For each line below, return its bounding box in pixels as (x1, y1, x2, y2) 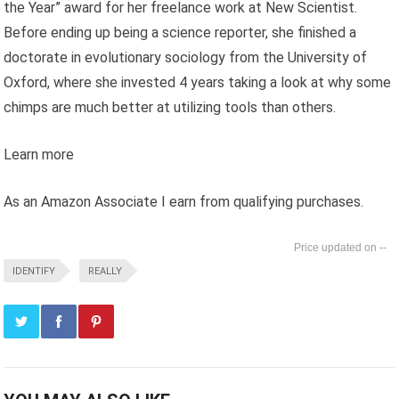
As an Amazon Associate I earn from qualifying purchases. (4, 192, 364, 210)
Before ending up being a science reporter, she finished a (4, 23, 357, 41)
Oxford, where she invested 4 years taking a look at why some (4, 73, 392, 91)
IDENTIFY (12, 265, 56, 277)
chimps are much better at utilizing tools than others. (4, 98, 337, 116)
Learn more (4, 145, 75, 163)
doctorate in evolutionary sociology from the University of (4, 48, 368, 66)
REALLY (88, 265, 123, 277)
